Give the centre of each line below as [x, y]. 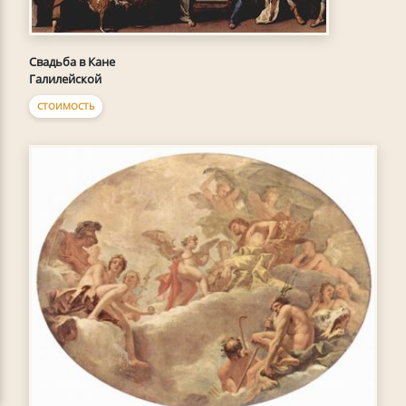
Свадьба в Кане [72, 61]
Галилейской [65, 78]
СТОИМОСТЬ [66, 106]
